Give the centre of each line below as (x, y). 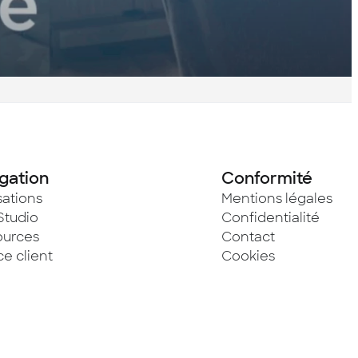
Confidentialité (270, 218)
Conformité (267, 178)
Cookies (248, 256)
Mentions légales (277, 199)
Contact (248, 237)
